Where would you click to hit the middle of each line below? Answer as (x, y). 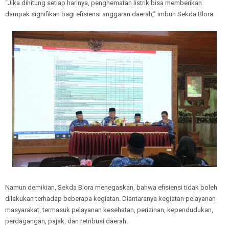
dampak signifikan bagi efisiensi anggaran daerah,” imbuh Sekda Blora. (110, 14)
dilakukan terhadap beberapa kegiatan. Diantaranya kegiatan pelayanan (110, 199)
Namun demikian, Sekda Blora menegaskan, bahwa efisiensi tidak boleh (111, 188)
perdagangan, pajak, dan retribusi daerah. (67, 221)
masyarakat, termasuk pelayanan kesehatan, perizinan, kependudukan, (109, 210)
